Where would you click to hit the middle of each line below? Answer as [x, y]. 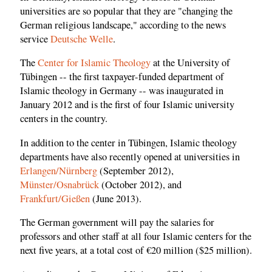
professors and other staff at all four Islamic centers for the [136, 236]
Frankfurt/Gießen [55, 198]
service [35, 39]
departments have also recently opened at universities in [130, 156]
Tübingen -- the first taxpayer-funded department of [122, 77]
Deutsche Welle [82, 39]
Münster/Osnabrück [59, 184]
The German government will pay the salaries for [117, 223]
